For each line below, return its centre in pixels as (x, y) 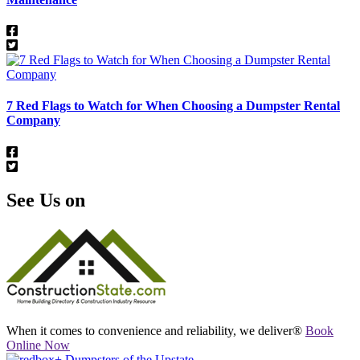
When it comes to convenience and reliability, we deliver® (154, 331)
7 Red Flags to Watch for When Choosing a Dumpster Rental (173, 106)
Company (33, 121)
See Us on (46, 200)
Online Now (38, 346)
